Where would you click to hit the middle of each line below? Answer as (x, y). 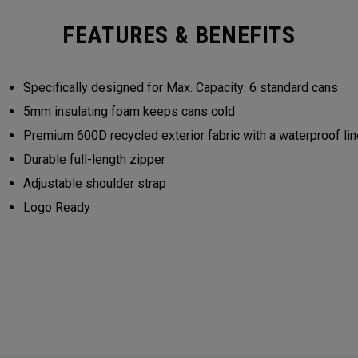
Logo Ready (56, 207)
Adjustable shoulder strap (94, 183)
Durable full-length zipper (94, 159)
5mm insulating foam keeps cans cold (129, 111)
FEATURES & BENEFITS (179, 35)
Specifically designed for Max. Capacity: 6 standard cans (180, 88)
